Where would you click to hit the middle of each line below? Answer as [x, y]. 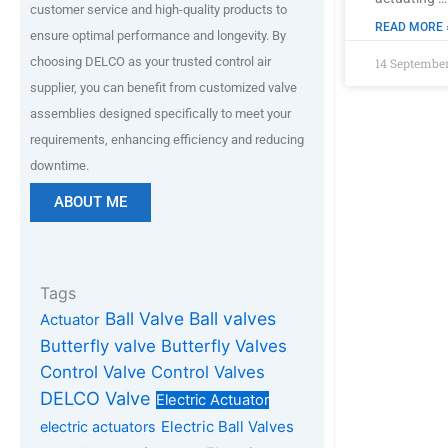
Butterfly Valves [224, 346]
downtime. [59, 166]
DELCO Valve [95, 398]
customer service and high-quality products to [158, 10]
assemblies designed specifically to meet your [160, 114]
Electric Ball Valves [227, 427]
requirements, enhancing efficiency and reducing [167, 140]
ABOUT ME [90, 202]
